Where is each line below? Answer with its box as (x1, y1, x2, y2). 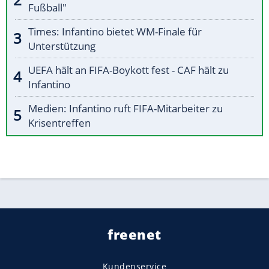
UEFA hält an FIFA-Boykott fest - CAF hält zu (28, 63, 229, 77)
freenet (107, 225, 162, 244)
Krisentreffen (28, 116, 91, 130)
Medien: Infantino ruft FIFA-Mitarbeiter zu (28, 101, 223, 116)
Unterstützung (28, 39, 95, 53)
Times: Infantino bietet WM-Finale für (28, 25, 202, 39)
